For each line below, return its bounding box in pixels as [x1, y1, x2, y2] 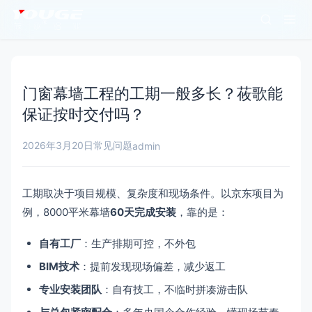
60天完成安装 [110, 205, 176, 219]
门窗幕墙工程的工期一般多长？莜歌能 [22, 84, 283, 102]
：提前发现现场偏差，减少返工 [79, 260, 226, 273]
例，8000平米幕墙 [22, 205, 110, 219]
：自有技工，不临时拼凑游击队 [102, 283, 248, 296]
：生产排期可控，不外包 [81, 237, 196, 250]
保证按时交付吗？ [22, 105, 145, 123]
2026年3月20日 [22, 139, 93, 151]
